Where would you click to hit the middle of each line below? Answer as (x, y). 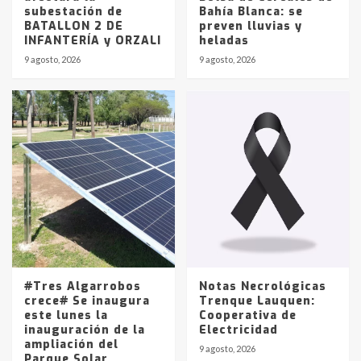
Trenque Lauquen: (257, 301)
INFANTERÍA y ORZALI (93, 41)
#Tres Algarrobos (83, 287)
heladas (224, 41)
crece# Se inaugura (87, 301)
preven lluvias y (250, 27)
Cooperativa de (247, 316)
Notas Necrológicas (262, 287)
